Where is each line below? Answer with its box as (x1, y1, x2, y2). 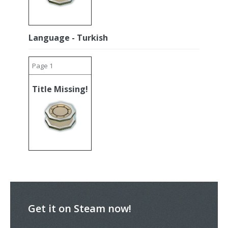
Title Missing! (32, 83, 88, 95)
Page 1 (32, 61, 53, 70)
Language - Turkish (28, 32, 108, 43)
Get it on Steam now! (28, 202, 131, 215)
